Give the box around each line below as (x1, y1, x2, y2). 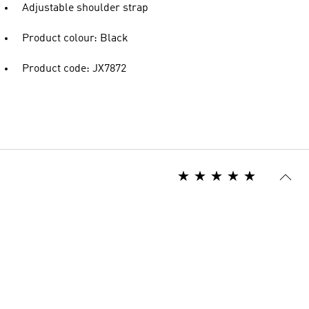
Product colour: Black (22, 33, 128, 44)
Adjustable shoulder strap (22, 3, 148, 14)
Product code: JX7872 (22, 63, 126, 74)
